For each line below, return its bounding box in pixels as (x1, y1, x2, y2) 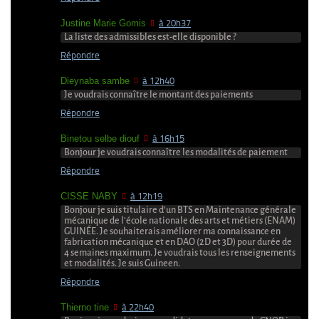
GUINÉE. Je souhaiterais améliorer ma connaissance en (64, 226, 281, 237)
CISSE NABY (61, 191, 117, 202)
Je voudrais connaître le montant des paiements (64, 90, 253, 100)
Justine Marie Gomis (61, 18, 146, 29)
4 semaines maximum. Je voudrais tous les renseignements (64, 248, 296, 258)
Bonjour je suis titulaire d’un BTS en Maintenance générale (64, 205, 296, 216)
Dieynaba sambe (61, 75, 130, 87)
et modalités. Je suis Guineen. (64, 258, 180, 269)
